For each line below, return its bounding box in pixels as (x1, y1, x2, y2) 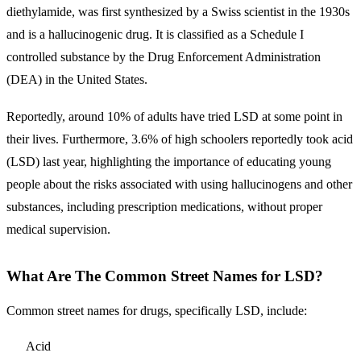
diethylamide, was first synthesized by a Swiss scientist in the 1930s (6, 4, 350, 19)
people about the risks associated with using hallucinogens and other (6, 176, 352, 191)
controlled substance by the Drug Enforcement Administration (6, 49, 321, 64)
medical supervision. (6, 222, 110, 236)
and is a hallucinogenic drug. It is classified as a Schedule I (6, 27, 304, 41)
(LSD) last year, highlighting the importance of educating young (6, 154, 331, 168)
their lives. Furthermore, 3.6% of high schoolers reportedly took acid (6, 131, 353, 146)
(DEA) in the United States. (6, 72, 147, 86)
